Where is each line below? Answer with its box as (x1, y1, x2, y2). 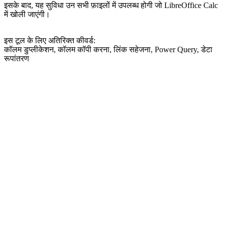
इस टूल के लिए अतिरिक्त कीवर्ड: (4, 36, 95, 45)
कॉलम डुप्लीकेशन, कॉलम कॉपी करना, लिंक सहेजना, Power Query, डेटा (4, 45, 212, 54)
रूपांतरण (4, 54, 29, 63)
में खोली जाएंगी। (4, 10, 50, 19)
